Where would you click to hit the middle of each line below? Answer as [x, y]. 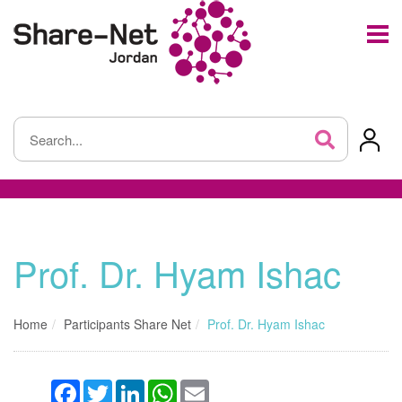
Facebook [108, 387]
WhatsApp [206, 387]
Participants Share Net [127, 324]
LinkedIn [169, 387]
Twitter [131, 387]
